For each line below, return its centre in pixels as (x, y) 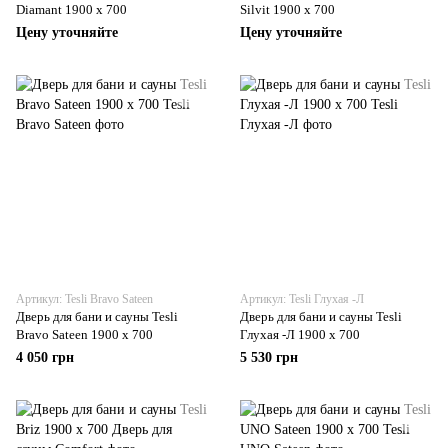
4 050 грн (45, 357)
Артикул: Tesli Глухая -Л (302, 299)
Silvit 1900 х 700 (287, 9)
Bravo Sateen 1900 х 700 (84, 334)
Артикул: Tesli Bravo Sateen (84, 299)
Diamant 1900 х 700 (71, 9)
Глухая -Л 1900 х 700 (300, 334)
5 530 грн (269, 357)
